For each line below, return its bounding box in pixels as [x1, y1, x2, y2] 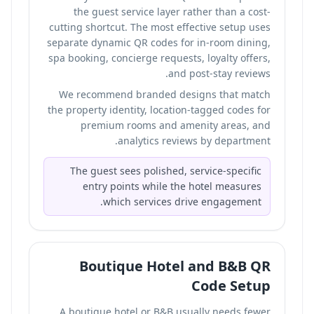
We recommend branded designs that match [59, 88, 271, 101]
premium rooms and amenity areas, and [81, 118, 271, 132]
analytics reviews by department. [118, 134, 271, 147]
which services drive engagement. [103, 195, 261, 208]
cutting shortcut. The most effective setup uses [49, 20, 271, 34]
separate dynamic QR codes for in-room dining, [47, 36, 271, 49]
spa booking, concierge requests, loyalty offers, [48, 51, 271, 64]
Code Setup [191, 276, 271, 295]
